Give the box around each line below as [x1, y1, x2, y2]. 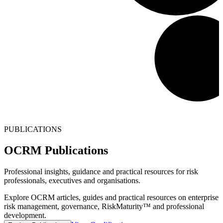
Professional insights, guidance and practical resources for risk [4, 167, 198, 176]
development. [4, 211, 46, 220]
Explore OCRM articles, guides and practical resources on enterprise [4, 193, 219, 202]
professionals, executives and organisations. [4, 176, 140, 185]
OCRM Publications [4, 143, 108, 157]
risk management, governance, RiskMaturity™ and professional [4, 202, 204, 211]
